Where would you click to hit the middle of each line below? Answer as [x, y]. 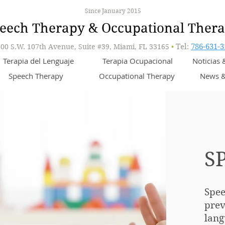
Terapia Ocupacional [137, 61]
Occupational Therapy [137, 76]
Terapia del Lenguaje [38, 61]
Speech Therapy [36, 76]
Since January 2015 [112, 11]
